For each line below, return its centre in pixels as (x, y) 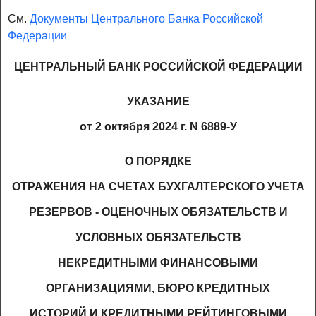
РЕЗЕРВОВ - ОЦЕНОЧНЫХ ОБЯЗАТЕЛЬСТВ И (158, 212)
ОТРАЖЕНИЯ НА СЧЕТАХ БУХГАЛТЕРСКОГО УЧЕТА (158, 187)
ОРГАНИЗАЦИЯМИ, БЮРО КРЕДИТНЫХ (158, 288)
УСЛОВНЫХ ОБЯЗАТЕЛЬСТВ (158, 238)
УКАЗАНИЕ (158, 101)
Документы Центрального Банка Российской (146, 19)
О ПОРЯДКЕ (158, 162)
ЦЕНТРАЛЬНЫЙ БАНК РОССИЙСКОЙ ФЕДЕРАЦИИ (158, 66)
